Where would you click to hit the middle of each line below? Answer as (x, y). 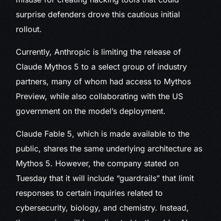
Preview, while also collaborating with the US (100, 96)
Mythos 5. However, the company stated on (97, 164)
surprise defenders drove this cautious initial (98, 15)
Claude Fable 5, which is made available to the (103, 134)
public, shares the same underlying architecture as (109, 149)
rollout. (29, 29)
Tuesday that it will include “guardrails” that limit (105, 178)
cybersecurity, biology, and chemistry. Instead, (103, 208)
